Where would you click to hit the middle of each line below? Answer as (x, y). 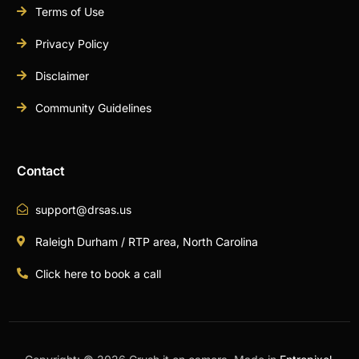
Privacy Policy (72, 43)
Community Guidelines (93, 107)
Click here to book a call (98, 273)
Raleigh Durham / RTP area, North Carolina (146, 241)
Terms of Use (69, 11)
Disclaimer (62, 75)
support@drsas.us (83, 209)
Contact (41, 170)
